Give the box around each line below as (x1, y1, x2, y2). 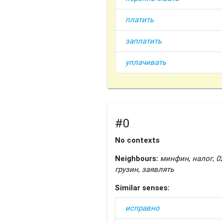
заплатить (125, 36, 162, 46)
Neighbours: (114, 154, 158, 164)
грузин (114, 165, 138, 174)
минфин (160, 154, 189, 164)
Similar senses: (114, 183, 169, 193)
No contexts (114, 135, 160, 145)
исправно (125, 203, 160, 213)
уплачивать (125, 57, 166, 67)
